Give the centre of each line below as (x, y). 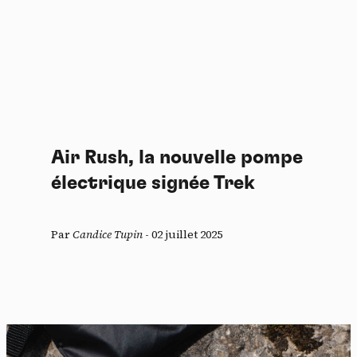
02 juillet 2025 (187, 235)
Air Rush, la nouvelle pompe (177, 158)
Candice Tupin (108, 235)
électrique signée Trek (153, 184)
